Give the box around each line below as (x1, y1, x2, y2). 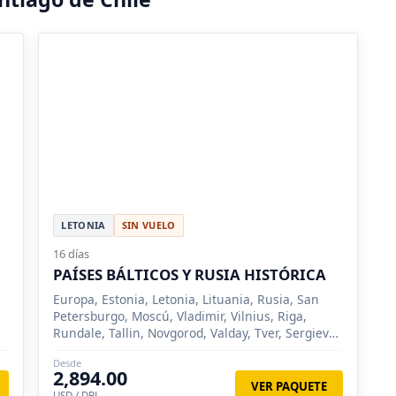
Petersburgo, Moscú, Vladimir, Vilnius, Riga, (53, 307, 308, 324)
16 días (53, 245, 90, 262)
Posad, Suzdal (53, 340, 133, 358)
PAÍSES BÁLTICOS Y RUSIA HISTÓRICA (53, 263, 327, 285)
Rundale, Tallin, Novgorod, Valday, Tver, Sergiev (53, 324, 330, 341)
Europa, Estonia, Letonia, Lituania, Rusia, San (53, 290, 320, 308)
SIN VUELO (121, 217, 176, 232)
